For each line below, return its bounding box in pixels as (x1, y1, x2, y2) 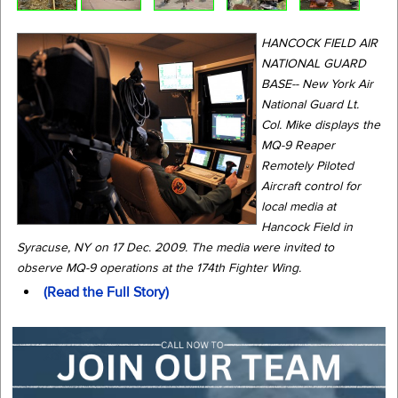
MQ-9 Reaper (261, 137, 335, 154)
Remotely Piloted (261, 157, 354, 174)
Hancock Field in (261, 219, 353, 235)
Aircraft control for (261, 178, 361, 195)
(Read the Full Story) (44, 283, 169, 301)
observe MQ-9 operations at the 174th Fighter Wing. (17, 259, 301, 276)
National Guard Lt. (261, 96, 359, 113)
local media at (261, 198, 336, 215)
